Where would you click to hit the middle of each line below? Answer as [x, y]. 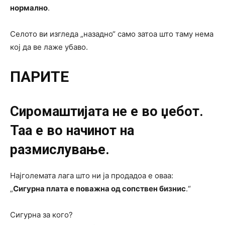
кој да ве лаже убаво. [49, 47]
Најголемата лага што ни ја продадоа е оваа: [92, 176]
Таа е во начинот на [72, 131]
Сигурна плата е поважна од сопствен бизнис [99, 189]
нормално [29, 8]
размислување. [60, 150]
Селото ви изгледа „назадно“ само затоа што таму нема [112, 34]
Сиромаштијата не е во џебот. [107, 112]
